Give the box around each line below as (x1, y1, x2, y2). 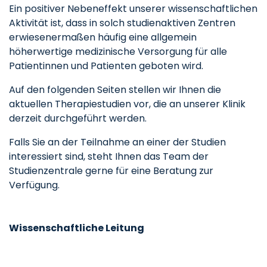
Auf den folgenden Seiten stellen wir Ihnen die (9, 83, 221, 97)
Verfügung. (9, 178, 60, 192)
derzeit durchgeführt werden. (9, 111, 147, 125)
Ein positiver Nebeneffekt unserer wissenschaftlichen (9, 2, 257, 15)
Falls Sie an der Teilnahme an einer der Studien (9, 135, 226, 149)
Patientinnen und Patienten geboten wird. (9, 59, 203, 73)
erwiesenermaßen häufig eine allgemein (9, 30, 197, 44)
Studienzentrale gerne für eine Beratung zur (9, 164, 213, 178)
